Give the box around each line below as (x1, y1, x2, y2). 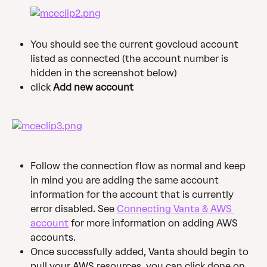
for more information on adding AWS (69, 218, 240, 229)
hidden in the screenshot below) (30, 67, 177, 79)
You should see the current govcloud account (30, 38, 241, 50)
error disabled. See (30, 203, 117, 215)
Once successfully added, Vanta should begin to (30, 246, 251, 258)
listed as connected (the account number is (30, 52, 231, 64)
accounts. (30, 232, 78, 244)
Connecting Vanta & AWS (117, 203, 234, 215)
